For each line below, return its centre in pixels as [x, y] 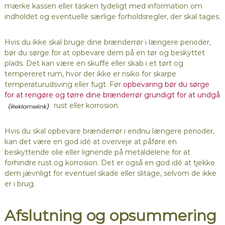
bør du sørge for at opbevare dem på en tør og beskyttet [104, 53]
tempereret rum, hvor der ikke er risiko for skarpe [90, 74]
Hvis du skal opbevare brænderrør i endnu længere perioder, [109, 131]
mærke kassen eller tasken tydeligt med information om [103, 6]
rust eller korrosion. [85, 106]
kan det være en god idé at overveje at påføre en [90, 142]
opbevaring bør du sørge [166, 85]
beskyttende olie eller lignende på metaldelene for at [97, 152]
